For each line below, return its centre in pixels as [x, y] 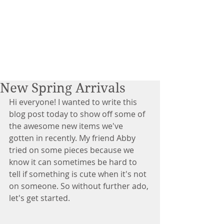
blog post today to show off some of [78, 114]
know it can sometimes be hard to [74, 162]
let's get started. [40, 198]
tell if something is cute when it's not [79, 174]
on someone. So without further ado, [80, 186]
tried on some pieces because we [72, 150]
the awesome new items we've [67, 126]
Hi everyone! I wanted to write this [74, 102]
